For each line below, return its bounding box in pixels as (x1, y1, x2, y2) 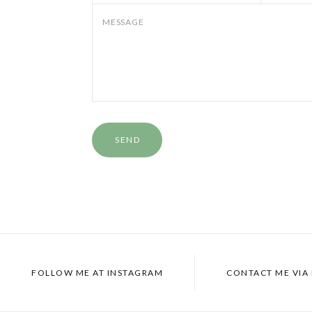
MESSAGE (102, 17, 144, 27)
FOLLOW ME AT (31, 267, 105, 278)
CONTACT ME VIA (226, 267, 309, 278)
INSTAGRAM (104, 267, 164, 278)
